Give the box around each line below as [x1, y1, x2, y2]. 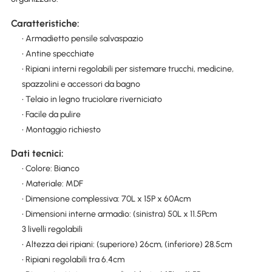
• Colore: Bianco [21, 163, 80, 174]
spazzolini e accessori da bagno [21, 78, 140, 89]
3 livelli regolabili [21, 223, 83, 234]
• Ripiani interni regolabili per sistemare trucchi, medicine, [21, 63, 234, 74]
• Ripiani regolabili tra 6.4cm [21, 254, 124, 265]
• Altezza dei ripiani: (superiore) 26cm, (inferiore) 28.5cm [21, 239, 232, 250]
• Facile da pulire [21, 109, 81, 120]
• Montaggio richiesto [21, 124, 101, 135]
